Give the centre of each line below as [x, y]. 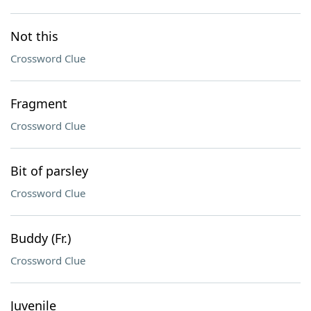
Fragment [39, 103]
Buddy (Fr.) [41, 238]
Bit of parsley [49, 171]
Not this [34, 36]
